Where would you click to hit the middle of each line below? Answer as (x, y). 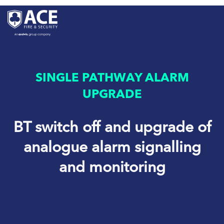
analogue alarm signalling (112, 146)
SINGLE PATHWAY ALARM (112, 77)
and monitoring (112, 166)
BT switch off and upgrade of (112, 126)
